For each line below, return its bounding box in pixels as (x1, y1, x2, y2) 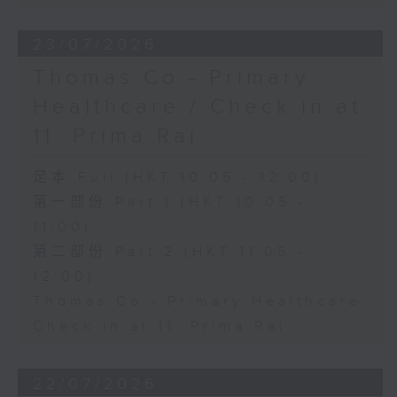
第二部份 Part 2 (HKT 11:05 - (32, 244, 307, 261)
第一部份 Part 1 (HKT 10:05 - (32, 194, 307, 212)
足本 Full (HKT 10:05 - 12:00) (32, 169, 323, 187)
